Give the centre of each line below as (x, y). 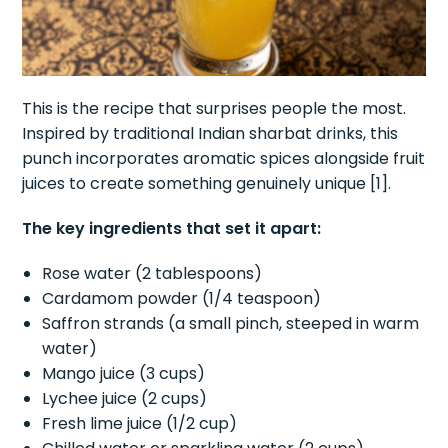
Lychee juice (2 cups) (125, 399)
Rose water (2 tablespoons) (152, 274)
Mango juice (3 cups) (124, 374)
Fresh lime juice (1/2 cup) (140, 424)
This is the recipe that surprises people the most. (214, 109)
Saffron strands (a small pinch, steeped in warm (231, 324)
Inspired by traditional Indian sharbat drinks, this (210, 134)
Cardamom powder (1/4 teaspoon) (182, 299)
